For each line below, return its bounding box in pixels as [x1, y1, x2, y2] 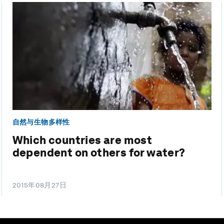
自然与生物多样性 [12, 117, 70, 126]
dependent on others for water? [12, 146, 185, 159]
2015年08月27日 [12, 181, 67, 189]
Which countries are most [12, 133, 152, 147]
